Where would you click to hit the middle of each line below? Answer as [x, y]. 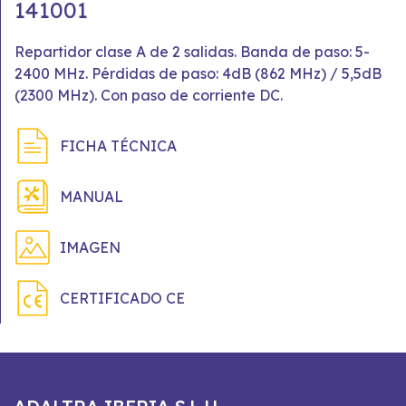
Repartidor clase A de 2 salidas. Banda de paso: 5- [192, 52]
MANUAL [92, 197]
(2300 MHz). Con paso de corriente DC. [149, 95]
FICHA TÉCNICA [118, 146]
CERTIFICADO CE [122, 298]
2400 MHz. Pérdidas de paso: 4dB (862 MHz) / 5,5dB [198, 73]
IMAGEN [90, 247]
